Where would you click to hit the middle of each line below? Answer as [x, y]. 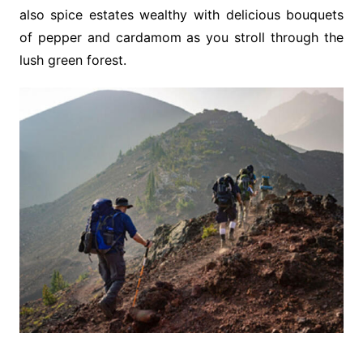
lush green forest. [73, 60]
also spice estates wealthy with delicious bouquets [181, 15]
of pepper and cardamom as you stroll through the [181, 38]
